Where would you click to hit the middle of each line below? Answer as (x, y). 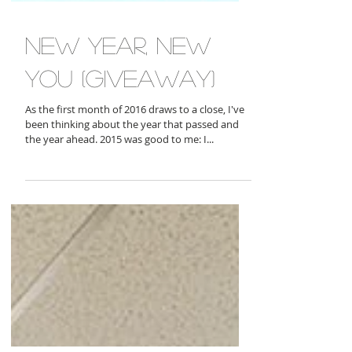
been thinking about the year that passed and (132, 313)
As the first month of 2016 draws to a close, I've (135, 298)
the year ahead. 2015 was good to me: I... (119, 328)
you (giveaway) (120, 266)
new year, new (118, 233)
